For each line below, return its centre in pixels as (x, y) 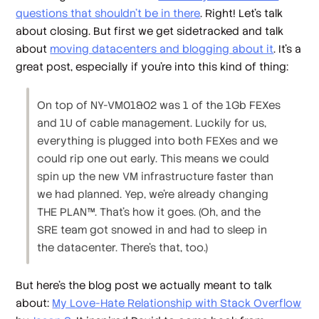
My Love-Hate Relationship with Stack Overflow (177, 303)
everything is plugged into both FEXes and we (158, 140)
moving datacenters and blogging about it (162, 49)
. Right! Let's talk (242, 14)
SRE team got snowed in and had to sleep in (152, 229)
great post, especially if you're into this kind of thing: (152, 67)
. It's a (288, 49)
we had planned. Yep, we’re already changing (153, 194)
